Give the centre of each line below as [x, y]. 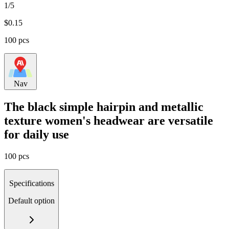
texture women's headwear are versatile [109, 120]
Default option [31, 200]
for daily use [37, 134]
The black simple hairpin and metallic [104, 107]
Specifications [31, 183]
